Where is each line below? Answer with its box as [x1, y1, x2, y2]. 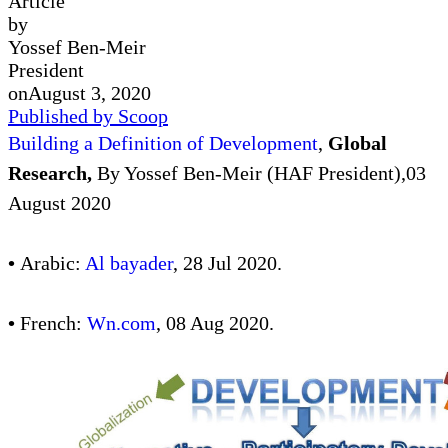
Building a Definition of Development [8, 131, 318, 154]
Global [328, 131, 387, 154]
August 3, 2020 [28, 81, 151, 104]
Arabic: [20, 251, 85, 274]
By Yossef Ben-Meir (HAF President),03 [97, 161, 426, 184]
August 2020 [8, 191, 111, 214]
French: [20, 311, 87, 334]
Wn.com [87, 311, 156, 334]
